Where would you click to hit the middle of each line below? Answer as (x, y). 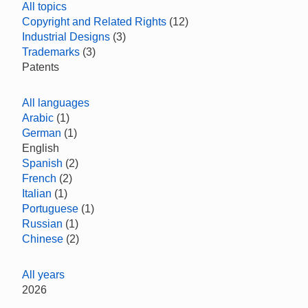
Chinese (43, 239)
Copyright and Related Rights (94, 22)
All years (43, 275)
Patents (41, 67)
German (42, 133)
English (41, 148)
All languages (56, 103)
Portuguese (50, 209)
